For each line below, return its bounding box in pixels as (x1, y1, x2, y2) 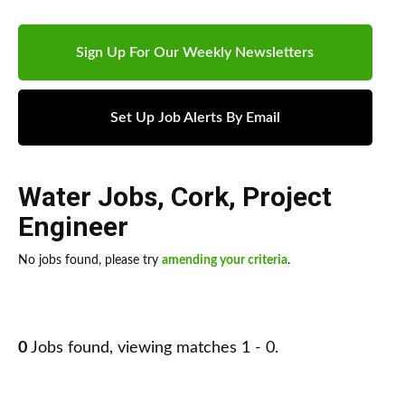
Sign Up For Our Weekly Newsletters (76, 45, 315, 61)
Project (242, 181, 332, 213)
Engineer (18, 211, 128, 243)
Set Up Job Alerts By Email (109, 110, 280, 126)
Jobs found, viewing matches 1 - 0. (27, 340, 278, 357)
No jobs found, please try (18, 254, 162, 268)
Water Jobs (18, 181, 157, 213)
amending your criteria (162, 254, 287, 268)
